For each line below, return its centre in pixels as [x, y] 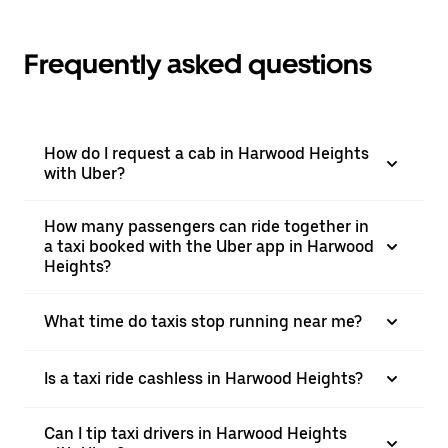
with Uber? [84, 173]
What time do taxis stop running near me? [203, 321]
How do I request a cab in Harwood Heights [206, 153]
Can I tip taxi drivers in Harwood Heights [195, 433]
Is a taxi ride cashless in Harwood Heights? [203, 378]
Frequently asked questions [198, 64]
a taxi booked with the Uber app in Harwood [209, 246]
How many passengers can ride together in [206, 226]
